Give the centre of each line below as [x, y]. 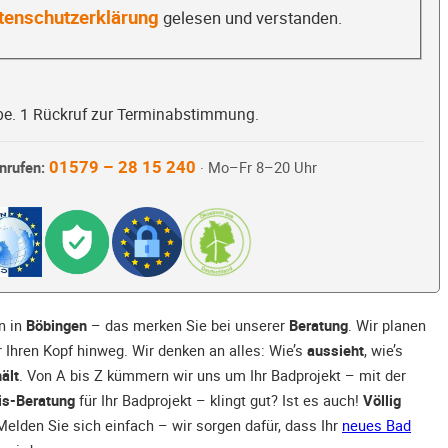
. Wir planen [387, 325]
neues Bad [376, 425]
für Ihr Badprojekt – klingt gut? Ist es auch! [219, 400]
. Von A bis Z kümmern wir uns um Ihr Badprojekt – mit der [212, 375]
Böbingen [56, 325]
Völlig [382, 400]
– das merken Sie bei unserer [188, 325]
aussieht [335, 350]
